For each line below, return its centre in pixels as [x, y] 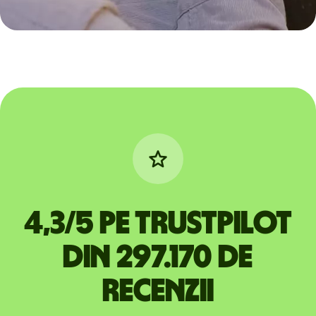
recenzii [158, 292]
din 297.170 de [158, 258]
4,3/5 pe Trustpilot [158, 224]
